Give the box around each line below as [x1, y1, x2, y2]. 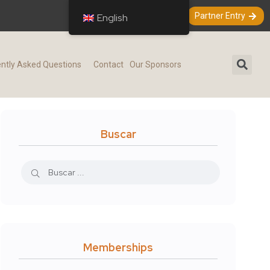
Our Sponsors [129, 60, 181, 70]
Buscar [100, 127, 136, 142]
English [96, 11, 128, 24]
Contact [93, 60, 124, 70]
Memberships [83, 240, 153, 255]
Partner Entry [194, 11, 245, 20]
